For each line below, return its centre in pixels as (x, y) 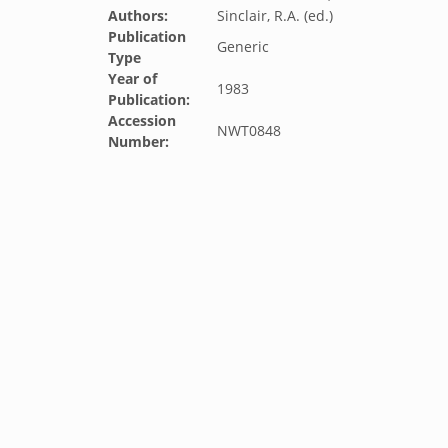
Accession (142, 120)
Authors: (138, 15)
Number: (138, 141)
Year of (132, 78)
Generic (243, 46)
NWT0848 (249, 130)
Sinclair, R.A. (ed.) (275, 15)
